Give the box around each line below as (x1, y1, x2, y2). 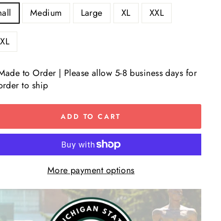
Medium (30, 6, 62, 20)
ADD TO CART (61, 111, 121, 121)
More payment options (47, 164, 135, 177)
